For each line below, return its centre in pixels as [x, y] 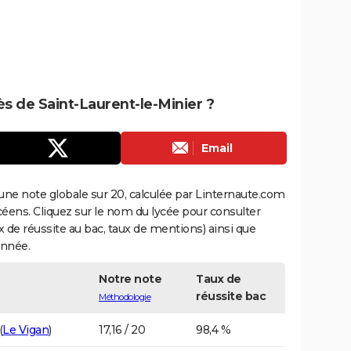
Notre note [130, 279]
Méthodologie [125, 297]
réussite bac [231, 296]
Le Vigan [25, 329]
